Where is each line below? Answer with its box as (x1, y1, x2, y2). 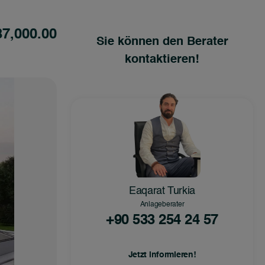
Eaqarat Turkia (129, 186, 195, 196)
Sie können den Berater (96, 36, 228, 48)
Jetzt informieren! (128, 251, 196, 259)
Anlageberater (140, 201, 185, 208)
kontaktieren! (125, 54, 199, 66)
